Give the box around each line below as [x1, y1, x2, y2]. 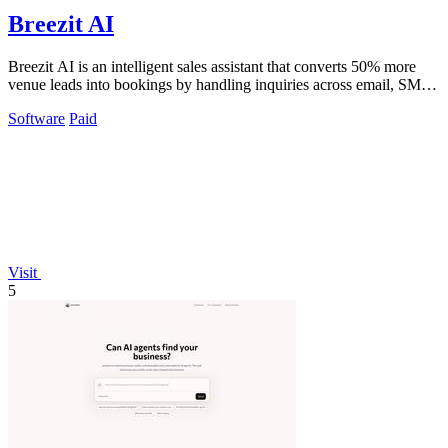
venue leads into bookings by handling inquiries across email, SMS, [8, 76, 434, 94]
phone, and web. [8, 94, 113, 112]
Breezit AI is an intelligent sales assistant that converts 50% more [8, 58, 416, 76]
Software [8, 110, 65, 128]
